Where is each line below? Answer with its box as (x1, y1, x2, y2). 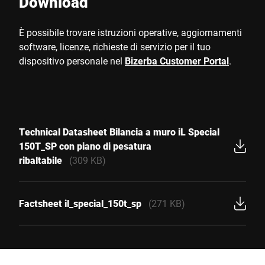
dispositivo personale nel (19, 54, 125, 67)
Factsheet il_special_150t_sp (19, 197, 141, 209)
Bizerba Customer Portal (125, 54, 229, 67)
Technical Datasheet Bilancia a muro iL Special (19, 125, 219, 138)
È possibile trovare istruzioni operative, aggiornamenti (19, 26, 242, 38)
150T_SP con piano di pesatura (19, 140, 151, 152)
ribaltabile (19, 154, 62, 166)
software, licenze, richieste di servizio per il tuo (19, 40, 211, 53)
